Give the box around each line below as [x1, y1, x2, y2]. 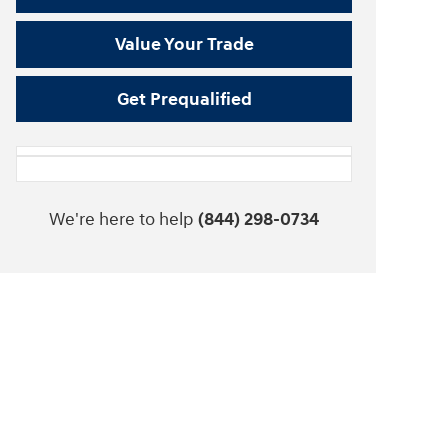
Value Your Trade [114, 32, 254, 56]
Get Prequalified [116, 87, 252, 111]
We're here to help [49, 208, 194, 232]
